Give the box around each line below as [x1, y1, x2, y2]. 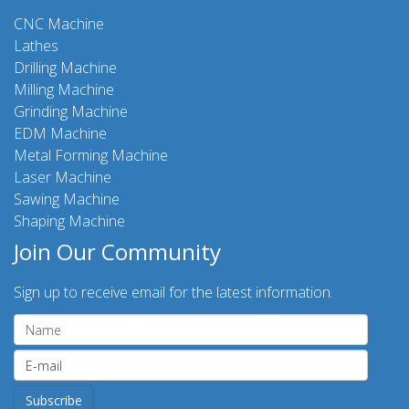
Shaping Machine [14, 211, 125, 231]
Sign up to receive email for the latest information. [14, 282, 333, 302]
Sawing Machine [14, 189, 120, 209]
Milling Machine [14, 79, 114, 100]
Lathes [14, 36, 58, 56]
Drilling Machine [14, 58, 117, 78]
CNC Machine [14, 14, 104, 34]
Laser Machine [14, 167, 111, 187]
